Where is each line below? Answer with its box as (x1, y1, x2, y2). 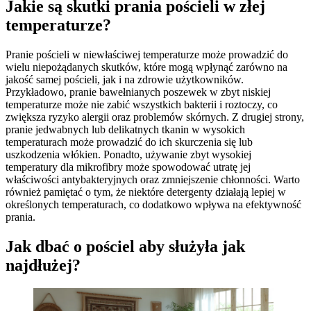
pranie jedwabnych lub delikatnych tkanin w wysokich (6, 123, 245, 135)
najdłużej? (6, 255, 81, 274)
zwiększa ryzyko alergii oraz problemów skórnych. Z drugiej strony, (6, 110, 304, 123)
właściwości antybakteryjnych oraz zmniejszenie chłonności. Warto (6, 173, 300, 185)
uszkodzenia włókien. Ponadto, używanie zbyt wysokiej (6, 148, 251, 160)
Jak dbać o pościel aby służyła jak (6, 237, 245, 255)
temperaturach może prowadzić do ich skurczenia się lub (6, 135, 253, 148)
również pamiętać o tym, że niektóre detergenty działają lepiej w (6, 185, 286, 198)
